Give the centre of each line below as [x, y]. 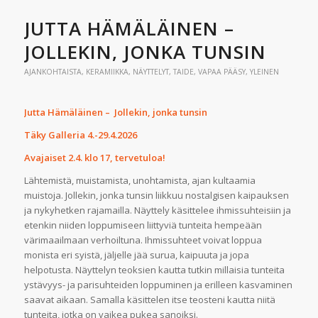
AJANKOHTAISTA [53, 71]
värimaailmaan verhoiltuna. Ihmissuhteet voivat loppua [143, 240]
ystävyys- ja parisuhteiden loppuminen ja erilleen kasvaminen [158, 284]
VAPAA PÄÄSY [221, 71]
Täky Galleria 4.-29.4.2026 [81, 135]
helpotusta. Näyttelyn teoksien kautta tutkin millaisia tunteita [154, 269]
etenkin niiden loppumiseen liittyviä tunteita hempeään [143, 225]
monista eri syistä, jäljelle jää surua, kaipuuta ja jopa [136, 254]
